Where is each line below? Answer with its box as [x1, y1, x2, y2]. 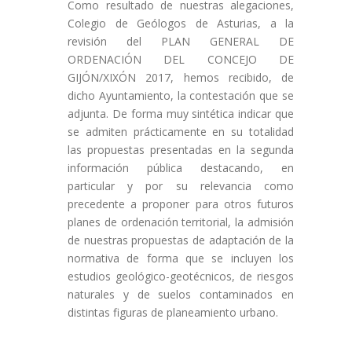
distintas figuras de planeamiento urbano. [68, 305, 278, 320]
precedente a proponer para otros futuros [68, 196, 294, 211]
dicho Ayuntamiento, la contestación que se [68, 88, 294, 103]
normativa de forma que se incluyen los [68, 251, 294, 266]
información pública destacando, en [68, 160, 294, 175]
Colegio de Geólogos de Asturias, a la [68, 16, 294, 31]
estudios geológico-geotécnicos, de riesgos [68, 269, 294, 284]
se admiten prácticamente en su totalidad [68, 124, 294, 139]
